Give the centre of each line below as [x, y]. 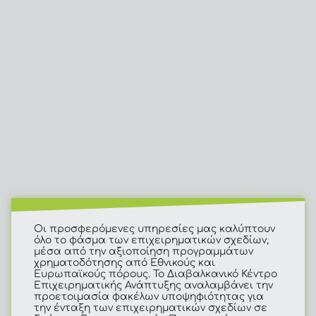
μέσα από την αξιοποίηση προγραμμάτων [144, 251]
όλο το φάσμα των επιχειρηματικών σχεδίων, [151, 240]
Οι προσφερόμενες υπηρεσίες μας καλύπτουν [154, 229]
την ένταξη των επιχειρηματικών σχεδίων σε [151, 308]
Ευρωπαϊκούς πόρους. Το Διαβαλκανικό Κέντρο [156, 274]
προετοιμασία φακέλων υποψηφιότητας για [149, 296]
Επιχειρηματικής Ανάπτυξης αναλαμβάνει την [153, 285]
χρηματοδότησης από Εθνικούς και [124, 262]
